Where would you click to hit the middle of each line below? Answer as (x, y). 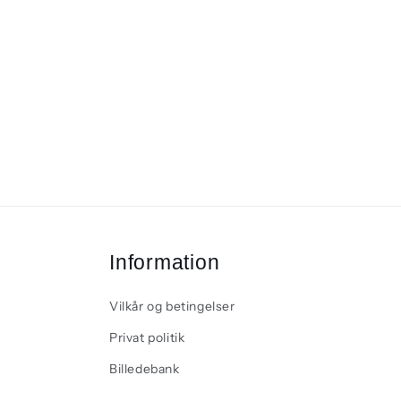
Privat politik (147, 337)
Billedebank (145, 369)
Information (165, 262)
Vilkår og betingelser (172, 306)
